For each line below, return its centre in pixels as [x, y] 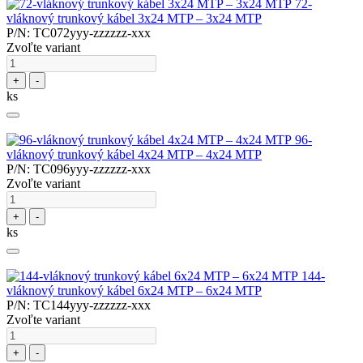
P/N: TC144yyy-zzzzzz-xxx [79, 305]
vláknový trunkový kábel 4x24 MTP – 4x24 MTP [134, 155]
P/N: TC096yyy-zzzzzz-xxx [79, 169]
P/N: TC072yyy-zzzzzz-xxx [79, 33]
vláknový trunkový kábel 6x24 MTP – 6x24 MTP [134, 291]
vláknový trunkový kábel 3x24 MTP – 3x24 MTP [134, 19]
